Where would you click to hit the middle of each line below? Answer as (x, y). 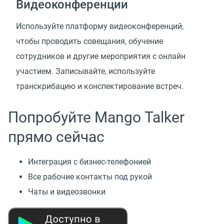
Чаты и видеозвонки (67, 191)
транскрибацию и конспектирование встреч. (100, 86)
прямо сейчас (56, 136)
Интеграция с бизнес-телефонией (91, 161)
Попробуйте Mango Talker (96, 117)
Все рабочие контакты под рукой (90, 176)
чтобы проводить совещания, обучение (89, 41)
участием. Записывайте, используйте (85, 71)
